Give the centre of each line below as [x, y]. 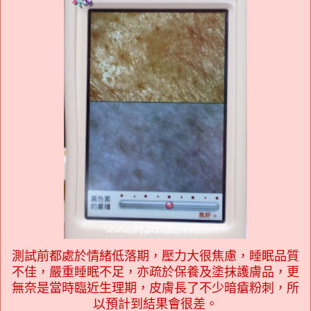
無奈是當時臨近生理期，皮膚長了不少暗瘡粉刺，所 [155, 288]
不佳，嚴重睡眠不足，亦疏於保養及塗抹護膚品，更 [155, 272]
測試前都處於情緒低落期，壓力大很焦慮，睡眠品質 [155, 256]
